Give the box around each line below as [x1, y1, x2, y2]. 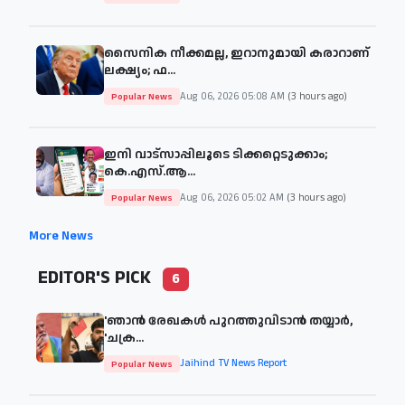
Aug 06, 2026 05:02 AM [180, 190, 287, 205]
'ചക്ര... [104, 328, 144, 347]
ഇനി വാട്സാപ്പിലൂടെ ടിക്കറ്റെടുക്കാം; [104, 146, 327, 165]
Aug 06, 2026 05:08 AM [180, 89, 287, 104]
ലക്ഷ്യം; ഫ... [104, 61, 175, 80]
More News [29, 227, 93, 246]
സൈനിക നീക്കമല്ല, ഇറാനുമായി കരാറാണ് [104, 44, 369, 63]
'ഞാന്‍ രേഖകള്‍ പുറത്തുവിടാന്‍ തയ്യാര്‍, [104, 311, 353, 330]
